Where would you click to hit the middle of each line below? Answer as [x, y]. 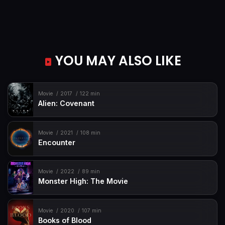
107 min [91, 210]
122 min [90, 94]
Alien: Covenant [67, 103]
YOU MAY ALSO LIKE [117, 61]
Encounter [57, 142]
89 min [91, 172]
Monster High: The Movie [83, 181]
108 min [90, 133]
